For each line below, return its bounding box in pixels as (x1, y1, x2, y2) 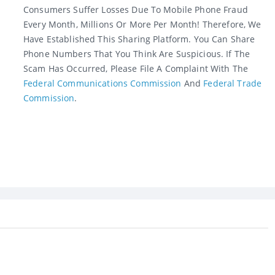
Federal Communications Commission (23, 77, 182, 90)
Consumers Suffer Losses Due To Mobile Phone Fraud (23, 4, 248, 16)
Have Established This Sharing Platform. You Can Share (23, 33, 255, 45)
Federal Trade (203, 77, 262, 90)
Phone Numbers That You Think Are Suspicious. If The (23, 48, 250, 60)
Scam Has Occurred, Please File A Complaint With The (23, 63, 249, 75)
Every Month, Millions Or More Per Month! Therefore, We (23, 18, 261, 31)
